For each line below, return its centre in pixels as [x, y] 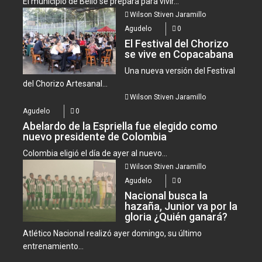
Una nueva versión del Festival [180, 70]
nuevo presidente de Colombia [95, 136]
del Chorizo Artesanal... [65, 83]
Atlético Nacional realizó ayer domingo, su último [113, 233]
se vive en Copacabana [179, 54]
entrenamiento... [54, 246]
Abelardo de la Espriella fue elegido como [120, 126]
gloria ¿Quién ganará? [176, 216]
